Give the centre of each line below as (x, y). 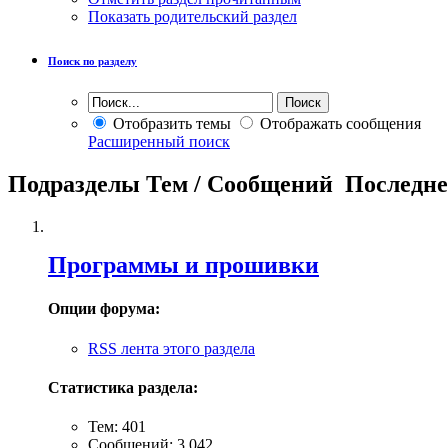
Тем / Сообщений (242, 184)
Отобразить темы (170, 124)
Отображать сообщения (338, 124)
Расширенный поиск (159, 142)
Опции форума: (104, 309)
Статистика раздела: (123, 387)
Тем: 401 (117, 427)
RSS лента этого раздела (171, 348)
